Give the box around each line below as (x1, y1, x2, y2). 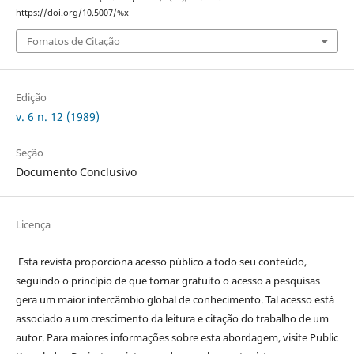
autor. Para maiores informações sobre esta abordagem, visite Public (15, 330, 338, 345)
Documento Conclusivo (15, 164, 137, 179)
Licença (15, 217, 51, 232)
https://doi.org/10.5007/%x (15, 7, 129, 19)
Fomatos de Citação (26, 33, 120, 48)
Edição (15, 89, 47, 104)
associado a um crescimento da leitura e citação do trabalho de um (15, 311, 329, 326)
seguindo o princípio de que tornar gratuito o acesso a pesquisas (15, 273, 320, 288)
